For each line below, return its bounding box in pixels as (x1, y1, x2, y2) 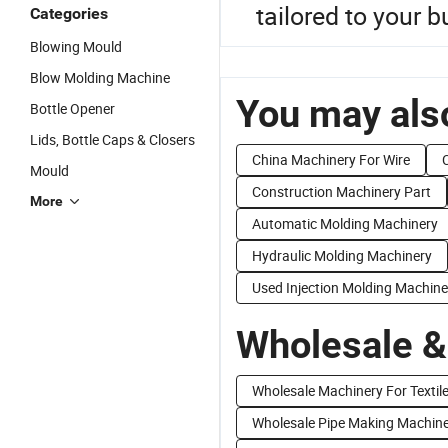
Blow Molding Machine (30, 68, 170, 87)
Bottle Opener (30, 99, 115, 118)
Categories (30, 4, 108, 23)
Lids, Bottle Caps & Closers (30, 130, 195, 149)
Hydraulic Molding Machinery (252, 246, 432, 265)
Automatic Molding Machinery (252, 214, 438, 233)
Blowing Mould (30, 37, 122, 56)
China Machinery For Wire (252, 150, 410, 169)
